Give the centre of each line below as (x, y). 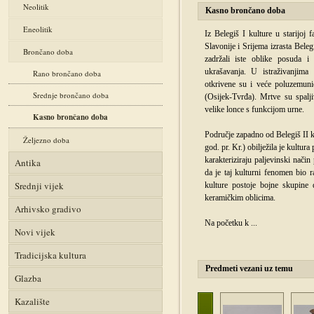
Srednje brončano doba (71, 95)
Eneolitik (38, 29)
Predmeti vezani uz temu (249, 268)
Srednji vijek (39, 186)
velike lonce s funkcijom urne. (254, 109)
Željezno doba (46, 140)
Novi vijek (35, 232)
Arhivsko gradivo (48, 209)
